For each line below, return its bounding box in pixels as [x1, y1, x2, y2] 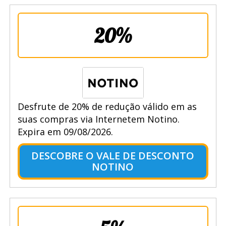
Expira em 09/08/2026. [17, 125, 113, 138]
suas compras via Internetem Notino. [17, 112, 180, 125]
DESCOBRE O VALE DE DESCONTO [31, 148, 195, 162]
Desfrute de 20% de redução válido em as [17, 100, 197, 112]
